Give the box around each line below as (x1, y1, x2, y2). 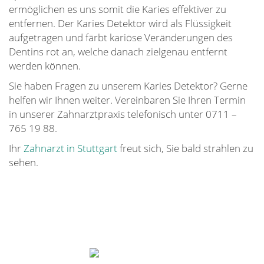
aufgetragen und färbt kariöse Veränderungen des (9, 31, 233, 44)
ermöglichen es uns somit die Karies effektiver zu (9, 2, 226, 16)
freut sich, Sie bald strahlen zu (117, 141, 253, 155)
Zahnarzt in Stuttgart (24, 141, 117, 155)
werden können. (9, 59, 81, 72)
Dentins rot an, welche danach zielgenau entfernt (9, 45, 227, 58)
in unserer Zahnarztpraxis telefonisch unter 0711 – (9, 107, 237, 121)
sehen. (9, 156, 38, 169)
